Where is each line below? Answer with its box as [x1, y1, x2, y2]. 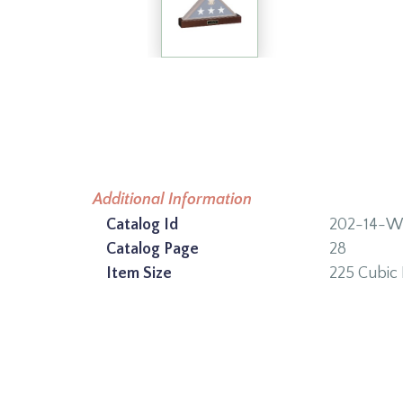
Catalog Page [106, 240, 199, 258]
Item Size [106, 264, 172, 282]
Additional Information [93, 191, 252, 209]
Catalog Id [106, 216, 178, 234]
